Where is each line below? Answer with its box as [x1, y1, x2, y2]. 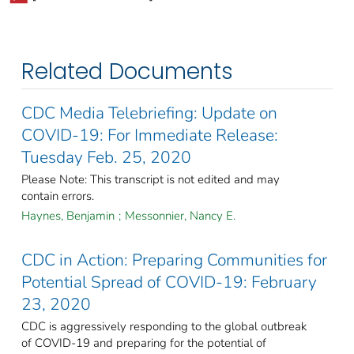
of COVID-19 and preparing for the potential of [21, 334, 266, 351]
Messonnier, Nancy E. [125, 207, 235, 224]
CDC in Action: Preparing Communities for [21, 248, 327, 271]
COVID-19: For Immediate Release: [21, 123, 278, 146]
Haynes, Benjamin [21, 207, 115, 224]
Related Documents [21, 55, 233, 87]
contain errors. [21, 187, 94, 204]
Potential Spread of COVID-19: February [21, 270, 317, 293]
